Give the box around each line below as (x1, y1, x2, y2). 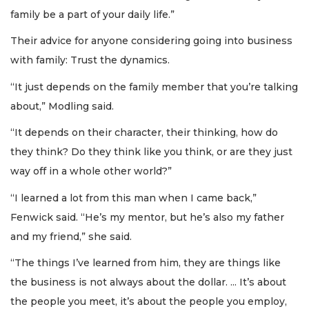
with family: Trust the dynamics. (10, 54, 170, 67)
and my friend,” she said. (10, 230, 132, 243)
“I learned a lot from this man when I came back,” (10, 191, 257, 204)
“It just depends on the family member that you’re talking (10, 80, 298, 93)
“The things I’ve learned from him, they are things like (10, 257, 281, 270)
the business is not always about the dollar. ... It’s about (10, 276, 286, 289)
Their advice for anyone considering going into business (10, 34, 292, 48)
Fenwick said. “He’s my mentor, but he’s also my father (10, 210, 284, 223)
